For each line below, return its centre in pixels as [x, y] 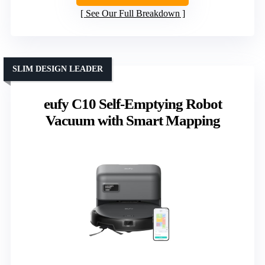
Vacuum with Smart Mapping [132, 121]
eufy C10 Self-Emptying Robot [132, 104]
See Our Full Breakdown [132, 14]
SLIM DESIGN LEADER [58, 69]
